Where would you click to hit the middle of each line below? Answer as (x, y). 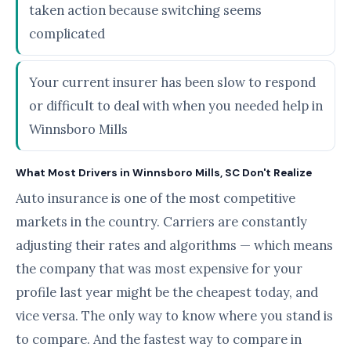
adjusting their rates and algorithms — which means (174, 245)
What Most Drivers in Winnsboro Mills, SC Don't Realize (164, 172)
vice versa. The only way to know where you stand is (174, 315)
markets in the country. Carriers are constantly (161, 221)
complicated (67, 33)
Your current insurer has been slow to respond (172, 82)
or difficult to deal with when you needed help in (176, 105)
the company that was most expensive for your (159, 268)
